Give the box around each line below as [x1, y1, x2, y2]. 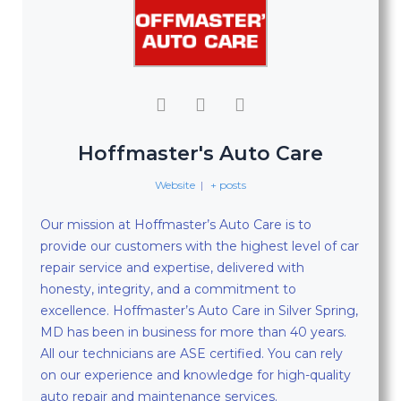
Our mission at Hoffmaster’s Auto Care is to [40, 216, 311, 233]
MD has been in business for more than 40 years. [40, 323, 346, 340]
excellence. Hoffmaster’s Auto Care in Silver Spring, [40, 302, 358, 319]
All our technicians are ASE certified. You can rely [40, 345, 343, 362]
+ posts [209, 177, 246, 192]
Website [155, 177, 196, 192]
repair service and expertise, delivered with [40, 259, 304, 276]
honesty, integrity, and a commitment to [40, 280, 296, 297]
